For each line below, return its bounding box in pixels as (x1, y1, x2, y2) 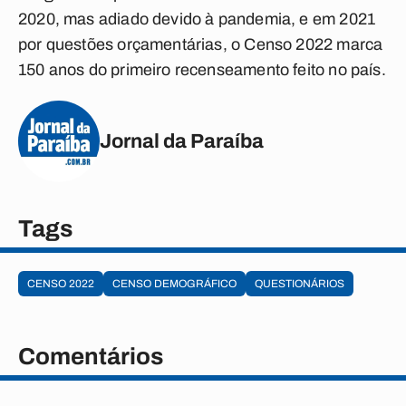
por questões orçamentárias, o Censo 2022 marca (18, 35, 383, 53)
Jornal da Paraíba (100, 130, 264, 152)
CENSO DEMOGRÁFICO (112, 277, 237, 290)
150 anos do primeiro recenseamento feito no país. (18, 61, 386, 79)
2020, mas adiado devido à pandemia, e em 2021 (18, 10, 376, 28)
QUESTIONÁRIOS (255, 277, 344, 290)
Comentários (18, 343, 163, 369)
